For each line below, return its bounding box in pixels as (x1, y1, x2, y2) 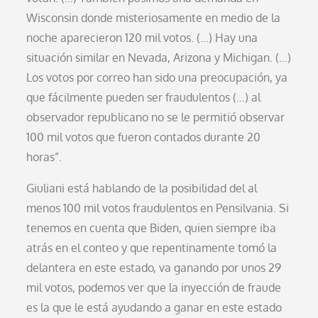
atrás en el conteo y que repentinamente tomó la (26, 240, 278, 255)
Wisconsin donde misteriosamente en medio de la (26, 10, 281, 25)
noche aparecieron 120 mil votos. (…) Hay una (26, 30, 258, 45)
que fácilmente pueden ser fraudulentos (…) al (26, 89, 261, 104)
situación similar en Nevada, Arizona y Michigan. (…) (26, 50, 292, 65)
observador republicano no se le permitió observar (26, 109, 285, 124)
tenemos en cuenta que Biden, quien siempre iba (26, 220, 277, 235)
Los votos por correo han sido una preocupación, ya (26, 70, 288, 84)
